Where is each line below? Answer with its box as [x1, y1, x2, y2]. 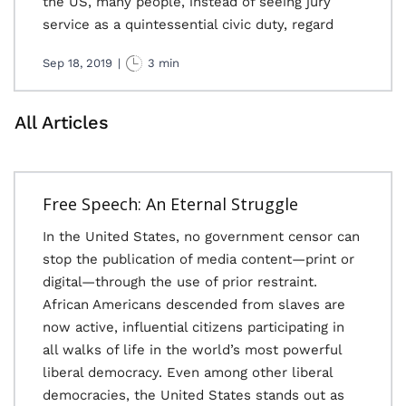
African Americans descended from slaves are [43, 296, 345, 313]
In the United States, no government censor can [43, 228, 360, 245]
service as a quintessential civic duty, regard [43, 16, 333, 33]
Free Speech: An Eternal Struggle [43, 193, 298, 215]
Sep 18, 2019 [43, 56, 112, 70]
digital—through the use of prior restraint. [43, 274, 317, 290]
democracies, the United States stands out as [43, 387, 344, 403]
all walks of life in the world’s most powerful [43, 342, 342, 358]
